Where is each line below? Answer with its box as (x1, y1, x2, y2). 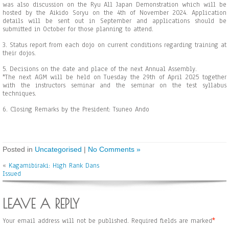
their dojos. (3, 49, 36, 58)
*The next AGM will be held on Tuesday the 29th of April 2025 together (3, 73, 226, 82)
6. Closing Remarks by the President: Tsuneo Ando (3, 105, 149, 114)
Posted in (3, 145, 35, 153)
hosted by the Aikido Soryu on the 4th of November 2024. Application (3, 8, 226, 17)
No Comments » (88, 145, 141, 153)
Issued (3, 169, 21, 178)
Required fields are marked (131, 216, 212, 225)
